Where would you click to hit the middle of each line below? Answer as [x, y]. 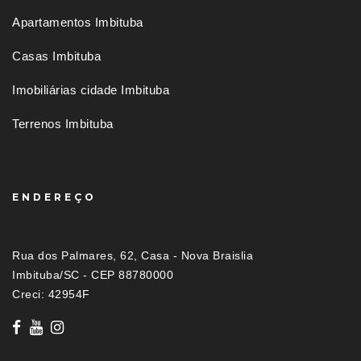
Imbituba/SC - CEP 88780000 [93, 275]
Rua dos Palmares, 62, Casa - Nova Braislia [133, 256]
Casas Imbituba [56, 56]
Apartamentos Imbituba [78, 23]
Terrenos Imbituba [63, 124]
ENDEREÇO [54, 197]
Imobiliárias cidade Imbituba [91, 90]
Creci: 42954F [51, 295]
